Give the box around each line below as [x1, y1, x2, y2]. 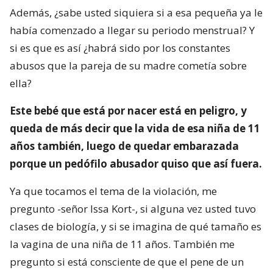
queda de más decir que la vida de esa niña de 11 [10, 121, 260, 135]
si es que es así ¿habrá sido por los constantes [10, 40, 230, 55]
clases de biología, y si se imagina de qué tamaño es [10, 219, 261, 233]
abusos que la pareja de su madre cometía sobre [10, 58, 247, 73]
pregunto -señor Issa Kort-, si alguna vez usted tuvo [10, 201, 256, 216]
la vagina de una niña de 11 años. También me [10, 236, 235, 251]
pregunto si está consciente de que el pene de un [10, 254, 244, 269]
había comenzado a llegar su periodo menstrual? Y [10, 23, 255, 37]
